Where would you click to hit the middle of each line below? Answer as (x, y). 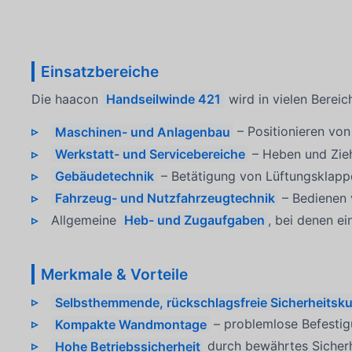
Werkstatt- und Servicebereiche (150, 154)
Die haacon (67, 99)
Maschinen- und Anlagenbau (142, 132)
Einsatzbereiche (99, 71)
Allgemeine (85, 220)
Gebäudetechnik (104, 176)
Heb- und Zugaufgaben (194, 220)
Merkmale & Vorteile (114, 274)
